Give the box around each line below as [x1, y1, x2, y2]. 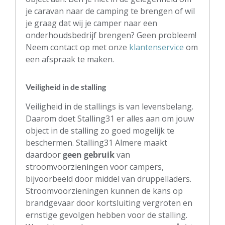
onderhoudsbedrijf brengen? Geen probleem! [26, 29, 196, 41]
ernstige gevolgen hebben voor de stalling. [26, 209, 187, 220]
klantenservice [129, 41, 184, 53]
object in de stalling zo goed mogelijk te [26, 125, 174, 136]
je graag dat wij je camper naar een [26, 17, 157, 29]
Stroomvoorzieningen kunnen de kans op [26, 185, 183, 196]
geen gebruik [63, 149, 115, 160]
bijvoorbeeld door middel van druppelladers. [26, 173, 191, 184]
